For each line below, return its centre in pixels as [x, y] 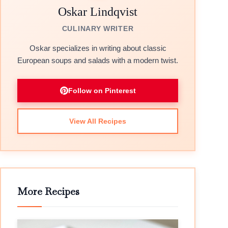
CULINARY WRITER [98, 28]
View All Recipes [98, 121]
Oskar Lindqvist [98, 12]
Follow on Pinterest [102, 91]
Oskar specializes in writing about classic [98, 48]
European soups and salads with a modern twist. [98, 60]
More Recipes [48, 191]
